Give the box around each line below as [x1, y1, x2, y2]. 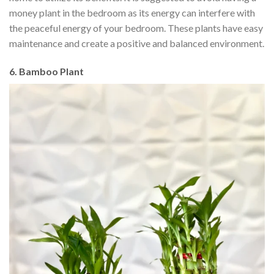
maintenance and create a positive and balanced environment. [9, 37, 264, 49]
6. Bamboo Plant [9, 65, 86, 77]
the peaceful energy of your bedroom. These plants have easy [9, 21, 263, 34]
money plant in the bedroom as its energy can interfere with [9, 6, 255, 18]
